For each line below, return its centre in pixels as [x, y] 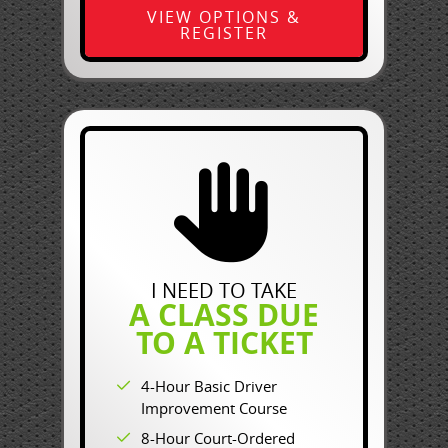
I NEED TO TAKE [224, 290]
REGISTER [224, 33]
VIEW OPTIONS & [224, 17]
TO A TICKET [224, 342]
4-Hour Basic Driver [209, 386]
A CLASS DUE [224, 314]
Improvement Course [214, 408]
